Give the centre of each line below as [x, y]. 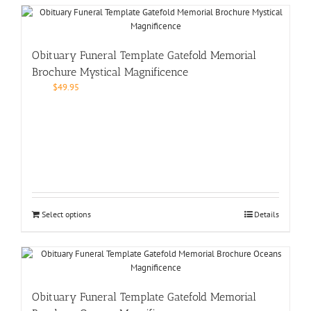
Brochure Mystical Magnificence [110, 72]
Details [267, 214]
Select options [66, 214]
